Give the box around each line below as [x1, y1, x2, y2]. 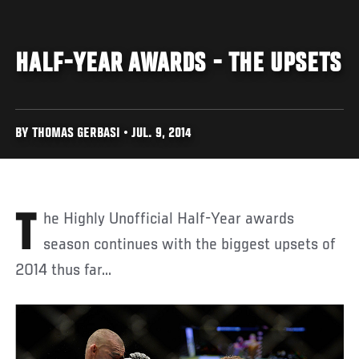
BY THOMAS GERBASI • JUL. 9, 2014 [15, 127, 192, 141]
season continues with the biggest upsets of [43, 236, 337, 254]
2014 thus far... [15, 261, 112, 280]
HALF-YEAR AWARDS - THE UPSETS [15, 50, 341, 79]
